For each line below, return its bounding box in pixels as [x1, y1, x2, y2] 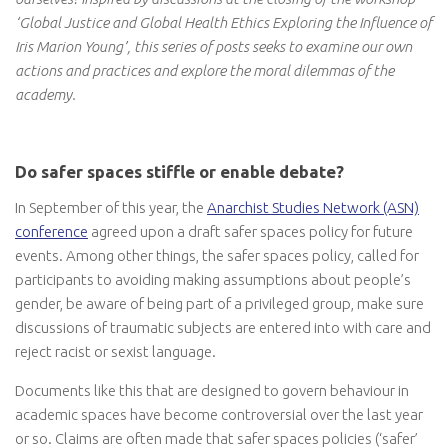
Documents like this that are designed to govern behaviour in [15, 382, 409, 400]
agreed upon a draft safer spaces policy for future [88, 223, 413, 241]
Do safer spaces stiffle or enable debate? [15, 162, 344, 182]
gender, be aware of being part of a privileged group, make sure [15, 295, 424, 313]
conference [15, 223, 88, 241]
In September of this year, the [15, 199, 207, 217]
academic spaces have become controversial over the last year [15, 406, 423, 424]
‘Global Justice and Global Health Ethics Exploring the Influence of [15, 14, 432, 32]
